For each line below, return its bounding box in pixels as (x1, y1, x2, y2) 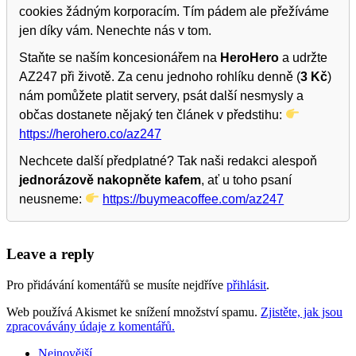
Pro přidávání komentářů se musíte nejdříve (6, 277, 226, 292)
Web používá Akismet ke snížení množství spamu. (6, 304, 261, 319)
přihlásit (226, 277, 266, 292)
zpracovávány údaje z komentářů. (6, 319, 175, 333)
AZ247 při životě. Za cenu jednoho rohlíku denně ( (19, 69, 300, 83)
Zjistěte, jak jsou (261, 304, 342, 319)
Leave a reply (6, 245, 95, 262)
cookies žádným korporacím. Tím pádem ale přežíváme (19, 4, 329, 18)
